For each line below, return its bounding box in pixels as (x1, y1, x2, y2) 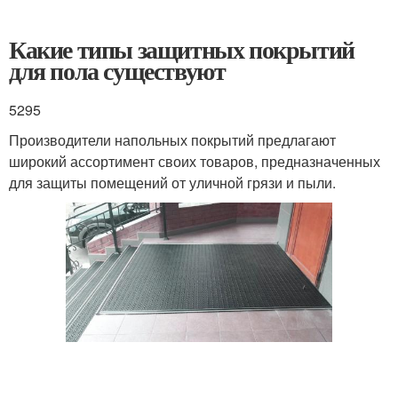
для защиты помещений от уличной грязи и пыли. (9, 172, 336, 193)
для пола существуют (9, 52, 226, 89)
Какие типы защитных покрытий (9, 31, 354, 68)
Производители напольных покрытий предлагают (9, 130, 336, 150)
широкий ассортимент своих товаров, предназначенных (9, 151, 380, 171)
